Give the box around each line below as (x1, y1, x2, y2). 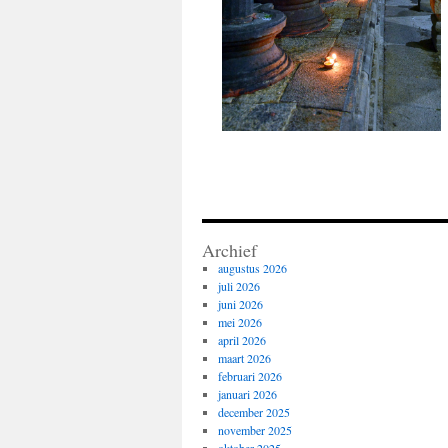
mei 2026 (217, 314, 262, 330)
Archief (202, 238, 257, 262)
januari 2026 (217, 386, 277, 402)
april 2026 (217, 332, 266, 348)
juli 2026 (217, 278, 260, 294)
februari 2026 (217, 368, 282, 384)
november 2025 (217, 422, 292, 438)
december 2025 (217, 404, 290, 420)
